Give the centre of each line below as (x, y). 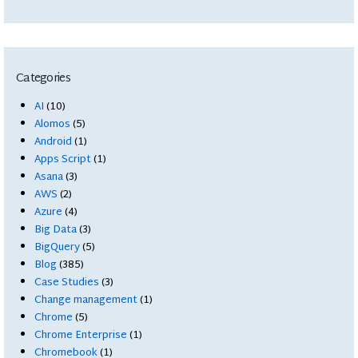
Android (54, 142)
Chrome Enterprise (81, 335)
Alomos (53, 124)
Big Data (56, 230)
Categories (43, 78)
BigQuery (58, 247)
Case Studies (67, 282)
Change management (86, 300)
